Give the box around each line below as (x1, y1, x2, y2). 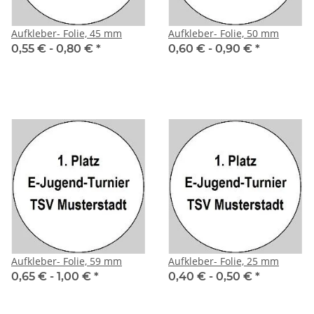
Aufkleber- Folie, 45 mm (11, 26, 122, 40)
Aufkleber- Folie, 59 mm (11, 254, 122, 268)
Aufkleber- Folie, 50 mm (168, 26, 279, 40)
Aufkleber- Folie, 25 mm (168, 254, 279, 268)
